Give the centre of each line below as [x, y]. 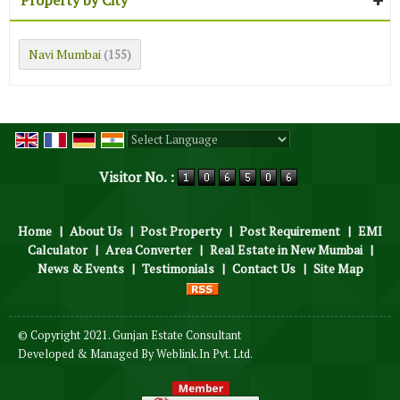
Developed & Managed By [87, 354]
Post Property [181, 231]
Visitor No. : [138, 177]
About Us [96, 231]
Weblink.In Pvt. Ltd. [204, 354]
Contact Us [263, 269]
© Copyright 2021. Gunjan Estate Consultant [129, 335]
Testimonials [178, 269]
